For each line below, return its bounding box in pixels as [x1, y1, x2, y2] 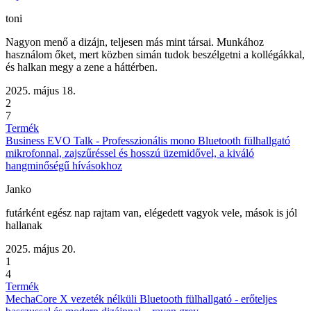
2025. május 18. [6, 85, 76, 97]
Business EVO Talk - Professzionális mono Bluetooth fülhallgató [6, 135, 290, 147]
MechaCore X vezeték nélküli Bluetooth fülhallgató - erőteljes [6, 293, 277, 305]
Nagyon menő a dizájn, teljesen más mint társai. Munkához [6, 36, 264, 49]
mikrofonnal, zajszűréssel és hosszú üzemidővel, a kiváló [6, 147, 254, 160]
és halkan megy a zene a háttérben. [6, 61, 158, 74]
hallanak [6, 219, 42, 232]
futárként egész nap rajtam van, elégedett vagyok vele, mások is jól [6, 207, 297, 219]
